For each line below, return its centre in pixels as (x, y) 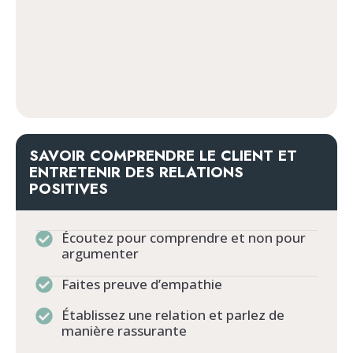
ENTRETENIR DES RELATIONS (136, 173)
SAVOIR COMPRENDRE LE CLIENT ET (163, 156)
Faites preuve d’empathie (141, 284)
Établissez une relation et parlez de (173, 315)
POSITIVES (69, 189)
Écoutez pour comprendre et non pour (183, 238)
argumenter (100, 254)
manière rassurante (124, 331)
